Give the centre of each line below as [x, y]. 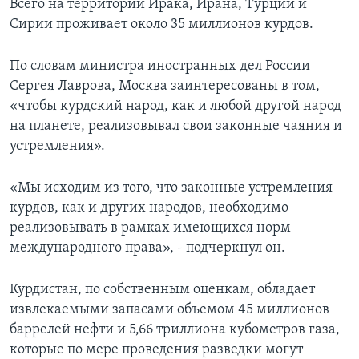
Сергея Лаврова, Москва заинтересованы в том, [165, 87]
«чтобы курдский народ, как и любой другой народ [175, 107]
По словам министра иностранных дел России [160, 67]
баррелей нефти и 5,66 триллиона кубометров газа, [175, 330]
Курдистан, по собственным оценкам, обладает [162, 290]
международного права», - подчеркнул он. [147, 248]
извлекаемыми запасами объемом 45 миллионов [169, 310]
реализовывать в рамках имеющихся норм [150, 228]
